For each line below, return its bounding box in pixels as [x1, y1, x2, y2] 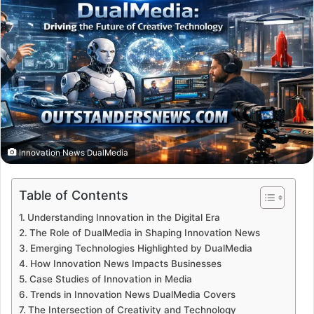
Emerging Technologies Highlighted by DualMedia [29, 242, 252, 254]
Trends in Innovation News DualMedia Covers [29, 288, 235, 300]
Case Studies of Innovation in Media [29, 273, 192, 285]
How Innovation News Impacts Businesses [29, 257, 221, 269]
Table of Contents [19, 187, 128, 203]
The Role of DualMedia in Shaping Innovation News [29, 226, 260, 238]
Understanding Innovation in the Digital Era [27, 211, 220, 223]
